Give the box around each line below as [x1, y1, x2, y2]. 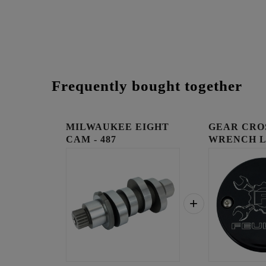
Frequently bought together [52, 77, 242, 94]
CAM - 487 [66, 133, 116, 145]
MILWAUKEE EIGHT [66, 121, 169, 132]
